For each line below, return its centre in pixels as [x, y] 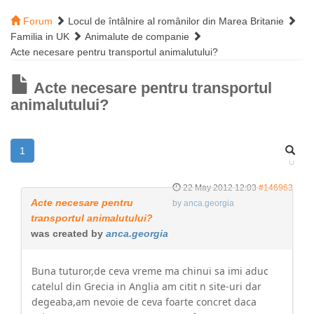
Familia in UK [40, 36]
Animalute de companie [137, 36]
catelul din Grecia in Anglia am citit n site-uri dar [146, 286]
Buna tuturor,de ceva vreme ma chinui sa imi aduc [150, 271]
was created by [68, 233]
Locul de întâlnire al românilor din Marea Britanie [176, 21]
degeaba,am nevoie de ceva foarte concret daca [144, 302]
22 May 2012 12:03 [220, 188]
